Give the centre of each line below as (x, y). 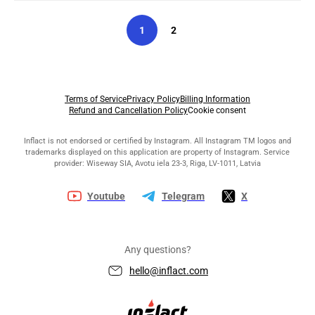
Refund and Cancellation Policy (128, 110)
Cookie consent (217, 110)
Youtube (106, 196)
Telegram (183, 196)
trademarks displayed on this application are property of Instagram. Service (157, 152)
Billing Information (215, 99)
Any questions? (157, 249)
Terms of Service (96, 99)
